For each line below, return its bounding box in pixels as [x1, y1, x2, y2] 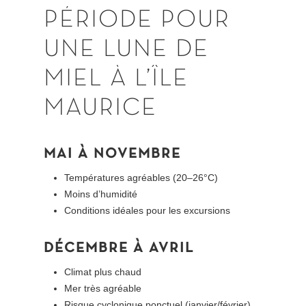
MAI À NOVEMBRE [44, 147, 182, 161]
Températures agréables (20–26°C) [64, 171, 219, 183]
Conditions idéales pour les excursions [64, 204, 231, 216]
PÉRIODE [44, 9, 154, 31]
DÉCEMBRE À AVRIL [44, 241, 195, 255]
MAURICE [44, 97, 158, 120]
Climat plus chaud [64, 266, 142, 277]
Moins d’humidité [64, 188, 138, 199]
